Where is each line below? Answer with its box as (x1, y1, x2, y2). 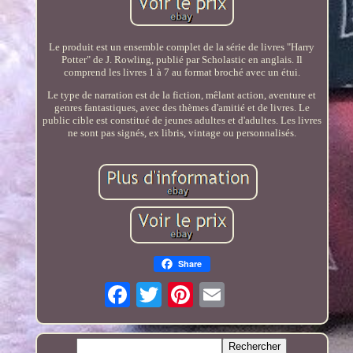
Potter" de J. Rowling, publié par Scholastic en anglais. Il (61, 53, 303, 65)
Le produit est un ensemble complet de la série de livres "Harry (49, 40, 315, 53)
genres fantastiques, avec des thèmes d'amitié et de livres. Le (54, 101, 310, 113)
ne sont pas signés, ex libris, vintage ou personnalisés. (67, 126, 296, 139)
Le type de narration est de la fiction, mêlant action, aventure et (47, 88, 317, 101)
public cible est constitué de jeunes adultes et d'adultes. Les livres (42, 113, 321, 126)
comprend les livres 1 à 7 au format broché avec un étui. (63, 65, 300, 78)
